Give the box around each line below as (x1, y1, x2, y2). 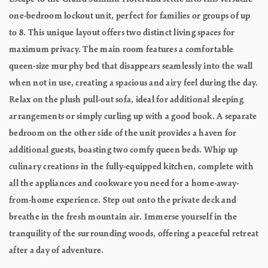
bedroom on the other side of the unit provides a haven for (9, 128, 237, 138)
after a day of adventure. (9, 245, 104, 255)
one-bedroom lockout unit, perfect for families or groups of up (9, 11, 251, 21)
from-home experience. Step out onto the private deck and (9, 195, 236, 205)
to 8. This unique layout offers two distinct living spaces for (9, 28, 235, 38)
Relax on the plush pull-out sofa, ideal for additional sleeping (9, 95, 243, 105)
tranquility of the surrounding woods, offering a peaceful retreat (9, 229, 259, 239)
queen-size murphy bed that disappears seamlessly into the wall (9, 61, 253, 71)
